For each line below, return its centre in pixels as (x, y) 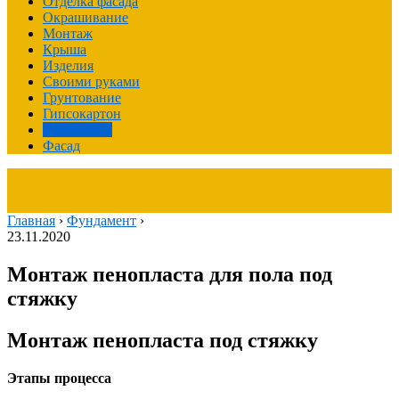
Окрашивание (85, 17)
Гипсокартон (82, 114)
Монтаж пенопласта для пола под (170, 274)
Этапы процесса (59, 378)
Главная (31, 220)
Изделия (68, 65)
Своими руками (91, 81)
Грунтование (82, 98)
